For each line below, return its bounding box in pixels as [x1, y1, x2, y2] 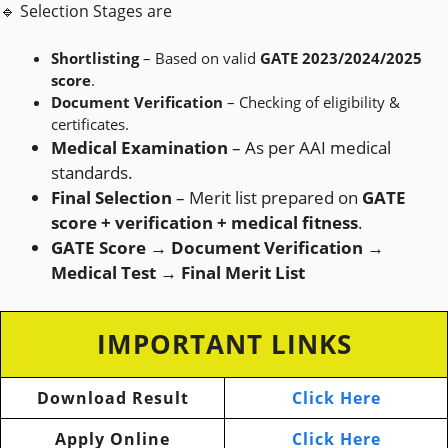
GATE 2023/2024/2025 [260, 48, 422, 68]
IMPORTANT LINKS [96, 325, 352, 362]
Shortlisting [51, 48, 139, 68]
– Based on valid [139, 48, 260, 68]
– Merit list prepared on [172, 186, 362, 209]
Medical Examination [51, 136, 228, 159]
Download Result [36, 386, 189, 409]
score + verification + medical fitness [51, 211, 358, 234]
